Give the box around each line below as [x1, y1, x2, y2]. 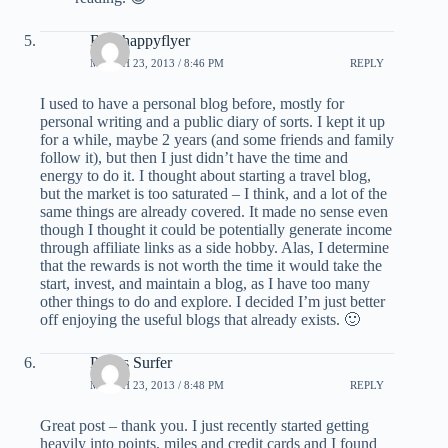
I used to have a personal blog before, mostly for [40, 95, 344, 113]
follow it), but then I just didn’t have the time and [40, 149, 348, 167]
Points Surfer [90, 354, 172, 372]
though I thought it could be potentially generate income [40, 221, 392, 239]
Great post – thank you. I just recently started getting [40, 417, 369, 435]
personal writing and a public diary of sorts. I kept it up [40, 113, 385, 131]
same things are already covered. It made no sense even [40, 203, 388, 221]
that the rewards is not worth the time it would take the [40, 257, 382, 275]
